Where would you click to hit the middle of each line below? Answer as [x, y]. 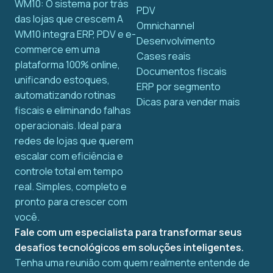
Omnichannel [165, 26]
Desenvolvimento [176, 41]
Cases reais [164, 56]
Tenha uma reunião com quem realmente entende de [132, 263]
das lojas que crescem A [69, 19]
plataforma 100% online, [67, 65]
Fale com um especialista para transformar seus [128, 232]
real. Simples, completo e [71, 187]
